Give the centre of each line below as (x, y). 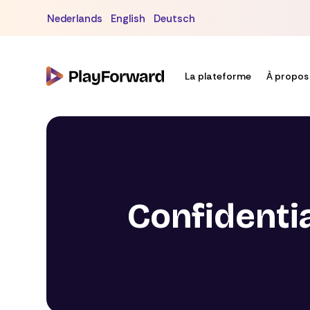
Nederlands (75, 18)
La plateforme (218, 76)
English (128, 18)
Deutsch (175, 18)
